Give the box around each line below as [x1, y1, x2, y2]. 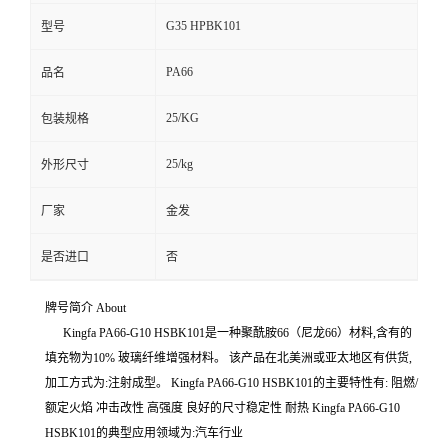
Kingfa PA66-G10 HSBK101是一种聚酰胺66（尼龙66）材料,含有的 [45, 325, 412, 340]
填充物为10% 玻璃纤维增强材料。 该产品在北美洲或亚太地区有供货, [45, 350, 412, 365]
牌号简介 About [45, 300, 126, 315]
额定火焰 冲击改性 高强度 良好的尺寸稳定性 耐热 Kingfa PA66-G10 [45, 400, 400, 415]
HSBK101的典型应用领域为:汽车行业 [45, 425, 243, 440]
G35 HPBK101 [166, 18, 241, 33]
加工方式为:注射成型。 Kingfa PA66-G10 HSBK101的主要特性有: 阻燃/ [45, 375, 418, 390]
